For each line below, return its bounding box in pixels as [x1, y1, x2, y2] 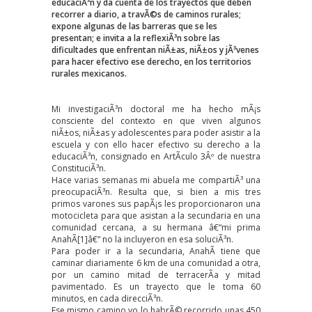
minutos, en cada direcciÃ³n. [52, 292, 163, 304]
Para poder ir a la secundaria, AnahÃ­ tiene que [52, 244, 260, 257]
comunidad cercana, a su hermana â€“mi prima [52, 221, 260, 233]
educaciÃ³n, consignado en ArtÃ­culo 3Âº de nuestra [52, 150, 260, 162]
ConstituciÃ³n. [52, 162, 106, 174]
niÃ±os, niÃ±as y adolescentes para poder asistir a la [52, 126, 260, 139]
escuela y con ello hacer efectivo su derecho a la [52, 138, 260, 150]
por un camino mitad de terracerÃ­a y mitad [52, 268, 260, 281]
